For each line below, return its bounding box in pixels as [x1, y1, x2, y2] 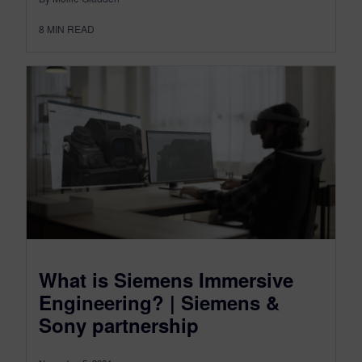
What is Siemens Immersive [39, 266, 293, 294]
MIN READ [47, 21, 95, 36]
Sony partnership [39, 311, 199, 339]
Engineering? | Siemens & [39, 288, 280, 317]
